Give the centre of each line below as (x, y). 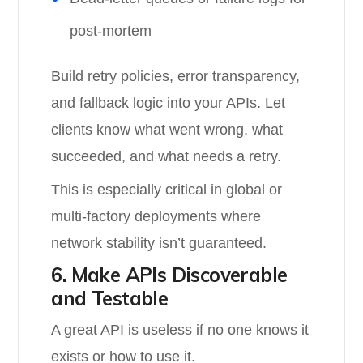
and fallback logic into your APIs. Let (169, 103)
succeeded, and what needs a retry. (167, 156)
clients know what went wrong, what (167, 130)
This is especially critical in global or (167, 190)
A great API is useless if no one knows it (180, 330)
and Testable (110, 298)
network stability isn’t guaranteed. (159, 243)
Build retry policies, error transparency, (176, 76)
